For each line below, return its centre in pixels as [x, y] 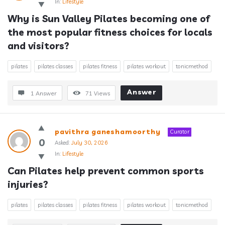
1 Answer [44, 93]
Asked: [62, 143]
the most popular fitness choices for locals [110, 32]
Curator [180, 132]
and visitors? [38, 46]
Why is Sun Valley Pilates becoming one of [109, 19]
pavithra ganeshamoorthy [108, 132]
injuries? [28, 184]
